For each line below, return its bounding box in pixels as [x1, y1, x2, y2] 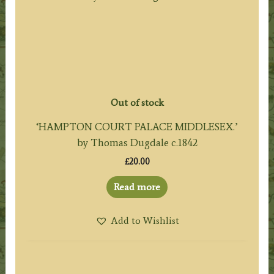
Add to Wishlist [110, 214, 179, 226]
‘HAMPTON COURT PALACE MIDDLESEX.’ [36, 120, 238, 133]
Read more [114, 180, 160, 193]
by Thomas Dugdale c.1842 [76, 136, 198, 149]
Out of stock [110, 97, 164, 109]
